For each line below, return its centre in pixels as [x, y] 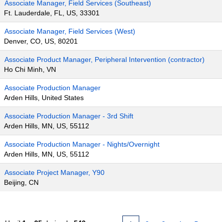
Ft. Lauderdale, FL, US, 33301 [52, 13]
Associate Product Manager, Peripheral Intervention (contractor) [105, 59]
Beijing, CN [21, 182]
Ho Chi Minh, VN [30, 69]
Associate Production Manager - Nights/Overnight [82, 144]
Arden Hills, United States [44, 98]
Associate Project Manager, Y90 [55, 172]
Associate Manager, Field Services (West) [70, 31]
